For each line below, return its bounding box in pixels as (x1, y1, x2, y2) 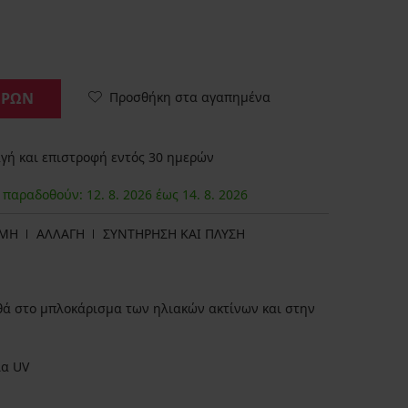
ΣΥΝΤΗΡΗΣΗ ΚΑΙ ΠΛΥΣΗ (103, 225, 245, 243)
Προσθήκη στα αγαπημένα (109, 87, 270, 106)
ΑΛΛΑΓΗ (36, 225, 85, 243)
